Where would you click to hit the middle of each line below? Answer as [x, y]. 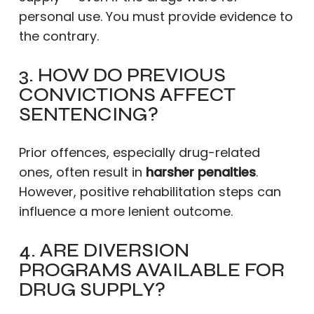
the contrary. [59, 36]
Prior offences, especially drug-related [139, 152]
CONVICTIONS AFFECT [127, 95]
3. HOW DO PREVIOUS [122, 75]
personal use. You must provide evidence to [156, 16]
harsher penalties [200, 172]
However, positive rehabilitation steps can [150, 192]
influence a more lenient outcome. [125, 211]
